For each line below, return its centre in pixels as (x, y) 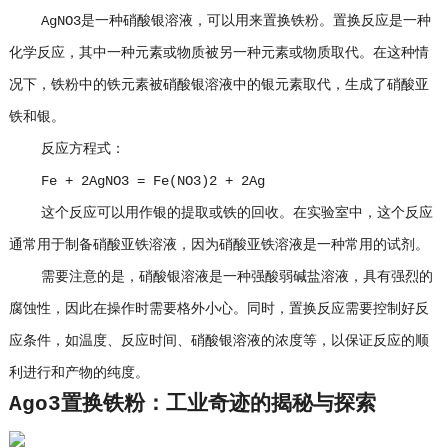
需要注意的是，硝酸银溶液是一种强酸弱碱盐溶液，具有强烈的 (220, 277)
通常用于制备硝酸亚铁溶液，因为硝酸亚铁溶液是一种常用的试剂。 (218, 245)
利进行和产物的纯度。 (78, 373)
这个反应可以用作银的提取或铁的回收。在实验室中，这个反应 (220, 213)
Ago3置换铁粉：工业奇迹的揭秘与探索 (192, 404)
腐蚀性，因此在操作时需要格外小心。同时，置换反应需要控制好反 (218, 309)
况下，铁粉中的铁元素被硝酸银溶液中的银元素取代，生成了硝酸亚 (218, 85)
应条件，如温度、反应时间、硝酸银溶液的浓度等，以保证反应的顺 (218, 341)
